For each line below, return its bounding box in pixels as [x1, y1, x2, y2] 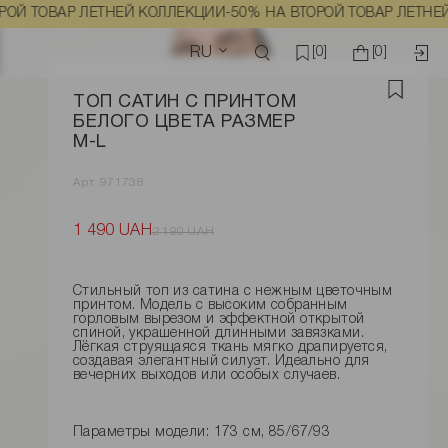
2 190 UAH [151, 225, 215, 237]
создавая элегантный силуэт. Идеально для [73, 355, 370, 369]
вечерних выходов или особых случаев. [73, 369, 341, 383]
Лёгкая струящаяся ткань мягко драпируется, [73, 341, 388, 355]
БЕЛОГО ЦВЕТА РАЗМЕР [73, 114, 296, 132]
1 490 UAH [73, 224, 152, 239]
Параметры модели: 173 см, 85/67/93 [73, 426, 331, 440]
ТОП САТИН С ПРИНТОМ [73, 94, 297, 112]
